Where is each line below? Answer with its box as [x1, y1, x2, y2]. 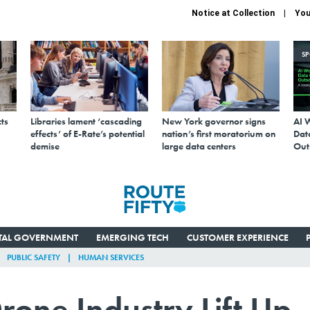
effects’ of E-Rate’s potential [30, 127, 145, 140]
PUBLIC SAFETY [7, 251, 60, 263]
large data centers [162, 139, 236, 152]
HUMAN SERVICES [78, 251, 144, 263]
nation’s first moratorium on [162, 127, 275, 140]
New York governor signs [162, 114, 266, 127]
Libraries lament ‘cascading [30, 114, 142, 127]
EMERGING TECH [95, 230, 169, 244]
